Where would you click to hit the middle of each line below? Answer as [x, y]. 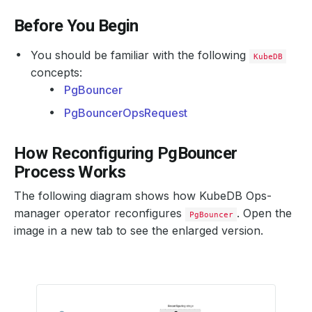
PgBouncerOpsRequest [126, 113]
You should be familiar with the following [140, 55]
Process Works [70, 172]
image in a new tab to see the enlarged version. [139, 231]
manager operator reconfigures [100, 213]
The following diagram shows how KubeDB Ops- [143, 196]
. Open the [265, 213]
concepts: [56, 72]
